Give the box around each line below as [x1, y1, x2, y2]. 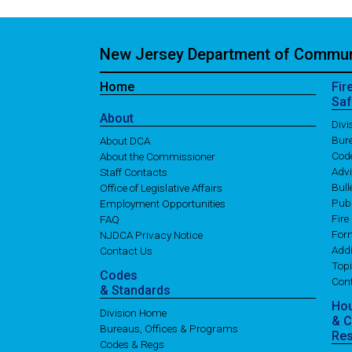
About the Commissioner [100, 150, 215, 163]
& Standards [100, 283, 170, 299]
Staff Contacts [100, 166, 167, 179]
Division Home [100, 306, 167, 320]
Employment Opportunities [100, 197, 225, 211]
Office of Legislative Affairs [100, 181, 222, 195]
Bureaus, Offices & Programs [100, 322, 238, 335]
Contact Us [100, 244, 152, 258]
